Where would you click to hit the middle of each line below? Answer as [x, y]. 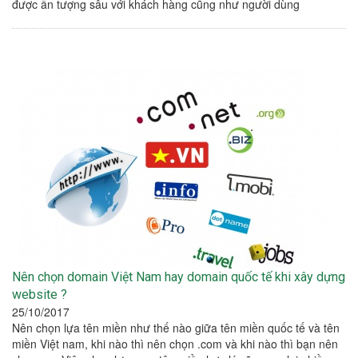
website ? [40, 295]
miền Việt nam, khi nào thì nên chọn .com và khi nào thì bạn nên [175, 344]
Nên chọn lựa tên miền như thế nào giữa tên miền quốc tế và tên [176, 328]
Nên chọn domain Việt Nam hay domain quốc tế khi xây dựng [179, 277]
